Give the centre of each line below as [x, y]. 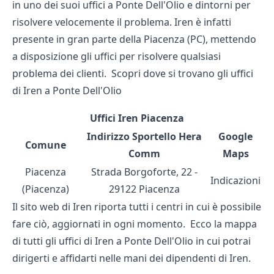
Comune [45, 145]
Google [235, 137]
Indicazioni [235, 181]
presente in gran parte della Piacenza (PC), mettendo [134, 39]
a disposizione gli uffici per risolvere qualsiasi [117, 57]
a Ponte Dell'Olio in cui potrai [182, 241]
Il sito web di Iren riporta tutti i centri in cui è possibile [137, 207]
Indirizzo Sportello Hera [144, 137]
